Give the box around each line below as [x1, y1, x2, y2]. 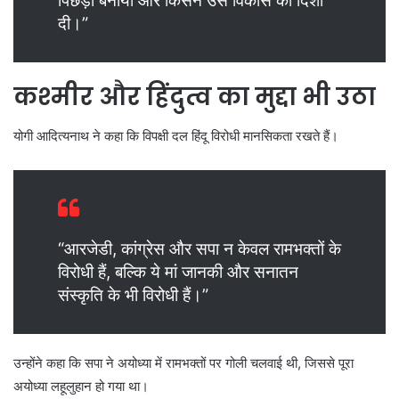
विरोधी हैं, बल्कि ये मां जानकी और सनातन [58, 262, 298, 283]
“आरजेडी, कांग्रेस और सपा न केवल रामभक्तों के [58, 239, 341, 260]
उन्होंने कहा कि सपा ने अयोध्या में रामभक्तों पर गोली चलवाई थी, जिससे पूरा [13, 354, 354, 372]
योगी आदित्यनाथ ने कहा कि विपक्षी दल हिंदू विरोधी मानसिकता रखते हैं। [13, 127, 338, 145]
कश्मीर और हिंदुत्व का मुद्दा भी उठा [13, 79, 376, 113]
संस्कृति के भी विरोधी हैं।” [58, 285, 208, 306]
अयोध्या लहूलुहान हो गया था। [13, 378, 149, 395]
